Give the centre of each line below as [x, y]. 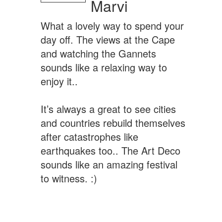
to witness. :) [69, 178]
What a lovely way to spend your [112, 26]
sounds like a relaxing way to [104, 67]
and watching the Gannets [98, 54]
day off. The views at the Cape [108, 40]
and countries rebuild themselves [113, 123]
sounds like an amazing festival [109, 165]
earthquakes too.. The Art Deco [110, 151]
